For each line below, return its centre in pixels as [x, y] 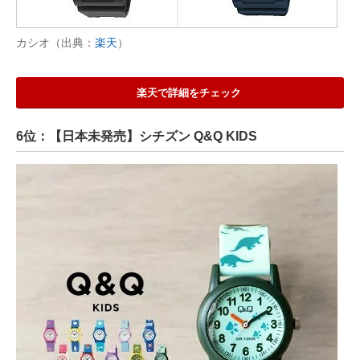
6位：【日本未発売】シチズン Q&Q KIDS [137, 137]
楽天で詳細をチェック [188, 93]
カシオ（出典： [55, 43]
